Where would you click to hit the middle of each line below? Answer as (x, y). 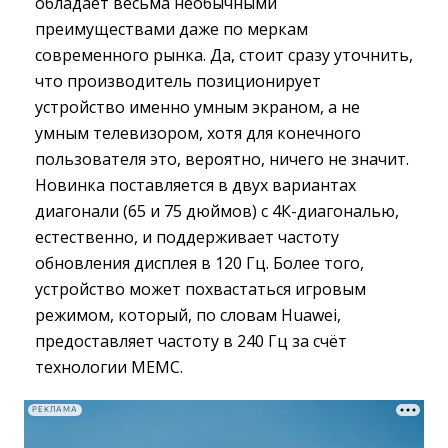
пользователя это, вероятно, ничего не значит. (222, 158)
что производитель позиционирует (178, 80)
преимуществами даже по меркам (171, 28)
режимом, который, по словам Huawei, (188, 314)
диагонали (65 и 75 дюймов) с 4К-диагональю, (217, 210)
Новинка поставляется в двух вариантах (195, 184)
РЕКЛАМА (55, 410)
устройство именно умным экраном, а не (197, 106)
